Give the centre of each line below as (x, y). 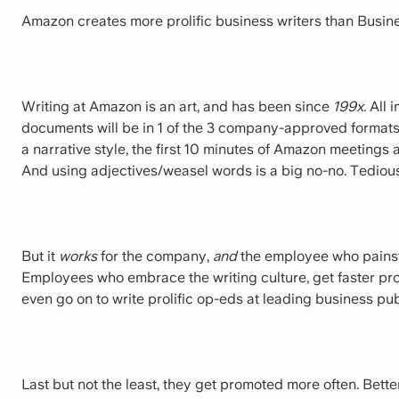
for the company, (155, 256)
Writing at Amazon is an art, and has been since (177, 106)
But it (40, 256)
